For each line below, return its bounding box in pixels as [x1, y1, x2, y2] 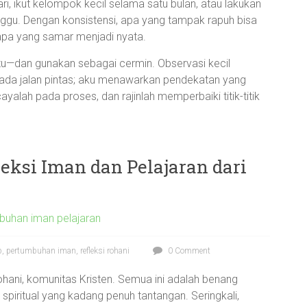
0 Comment [166, 246, 210, 256]
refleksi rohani [80, 246, 130, 256]
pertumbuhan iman [6, 246, 76, 256]
